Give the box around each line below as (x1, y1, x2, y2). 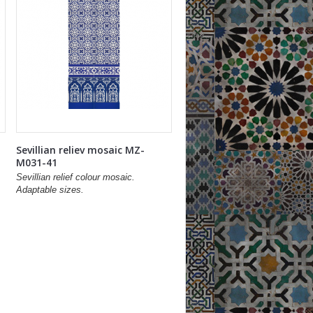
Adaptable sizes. (15, 184, 84, 195)
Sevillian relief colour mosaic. (15, 172, 135, 182)
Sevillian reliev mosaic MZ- (15, 143, 145, 156)
